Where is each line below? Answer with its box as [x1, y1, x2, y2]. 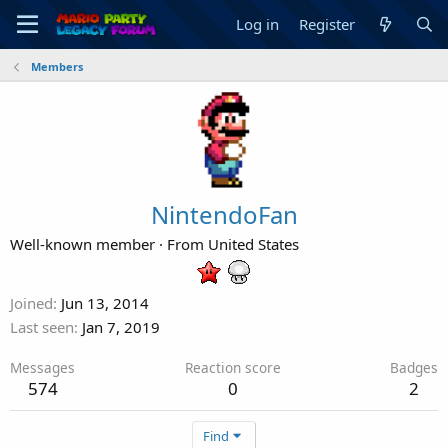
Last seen [10, 317, 74, 337]
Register [299, 14, 356, 34]
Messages [10, 358, 75, 377]
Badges [390, 358, 438, 377]
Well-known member [10, 234, 155, 254]
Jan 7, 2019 [82, 317, 160, 337]
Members [30, 59, 83, 74]
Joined [10, 293, 53, 313]
